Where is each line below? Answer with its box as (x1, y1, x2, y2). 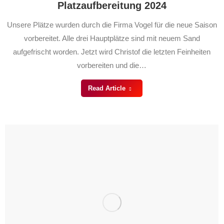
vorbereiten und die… (77, 61, 146, 70)
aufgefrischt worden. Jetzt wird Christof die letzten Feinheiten (13, 47, 210, 56)
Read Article (87, 84, 125, 92)
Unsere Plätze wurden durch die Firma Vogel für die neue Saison (6, 20, 217, 29)
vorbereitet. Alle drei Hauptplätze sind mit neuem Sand (23, 34, 200, 43)
